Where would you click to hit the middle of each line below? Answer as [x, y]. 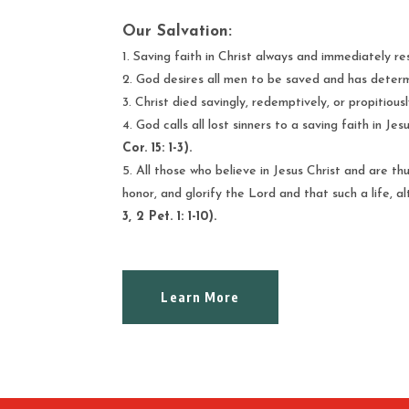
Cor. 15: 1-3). [157, 148]
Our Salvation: [178, 31]
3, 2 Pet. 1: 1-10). [170, 216]
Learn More [200, 298]
